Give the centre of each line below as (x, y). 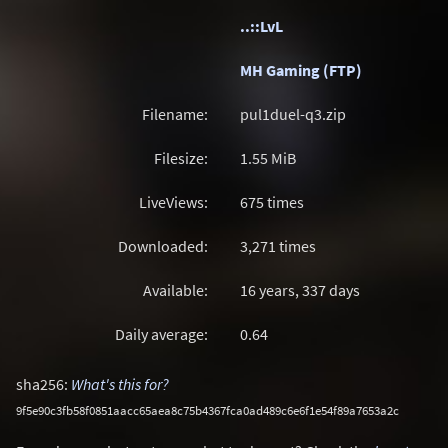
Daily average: (161, 334)
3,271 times (278, 246)
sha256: (43, 384)
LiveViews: (173, 202)
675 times (272, 202)
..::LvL (261, 26)
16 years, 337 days (300, 290)
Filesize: (181, 158)
